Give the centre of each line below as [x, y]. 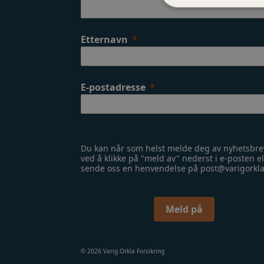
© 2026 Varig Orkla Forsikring [123, 251]
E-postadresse [113, 87]
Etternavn [104, 39]
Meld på [184, 209]
